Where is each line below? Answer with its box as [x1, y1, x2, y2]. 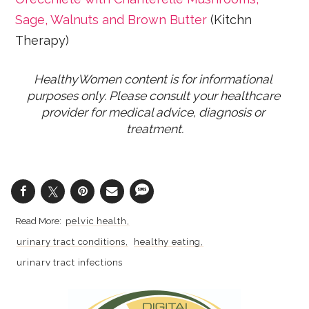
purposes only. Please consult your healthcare [26, 88, 280, 103]
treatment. [126, 121, 183, 136]
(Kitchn [207, 12, 252, 27]
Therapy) [15, 33, 70, 48]
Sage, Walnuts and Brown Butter [15, 12, 208, 27]
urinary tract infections [17, 257, 123, 268]
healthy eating [134, 237, 201, 247]
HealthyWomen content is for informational [34, 72, 272, 86]
